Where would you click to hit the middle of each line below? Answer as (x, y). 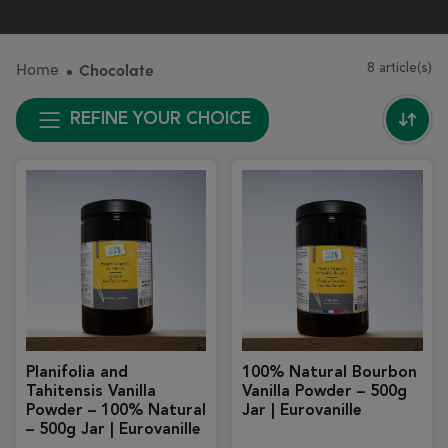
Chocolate (117, 68)
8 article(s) (400, 68)
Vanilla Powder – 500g (324, 391)
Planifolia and (76, 372)
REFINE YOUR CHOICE (161, 120)
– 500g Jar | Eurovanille (113, 429)
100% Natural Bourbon (329, 372)
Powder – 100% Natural (115, 410)
